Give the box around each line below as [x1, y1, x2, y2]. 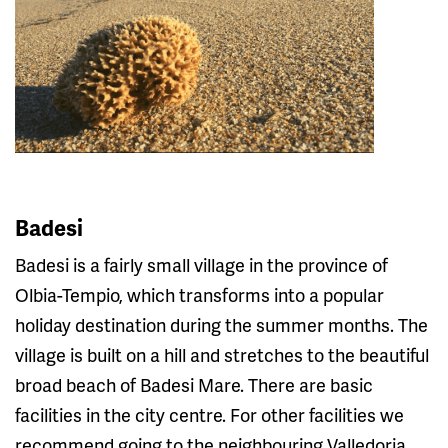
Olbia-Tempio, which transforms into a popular [15, 282, 384, 308]
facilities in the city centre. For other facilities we [15, 402, 404, 428]
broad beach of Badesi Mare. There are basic [15, 372, 373, 398]
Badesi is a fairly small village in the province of [15, 252, 388, 278]
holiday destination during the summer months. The [15, 312, 428, 338]
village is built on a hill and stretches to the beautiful [15, 342, 429, 368]
